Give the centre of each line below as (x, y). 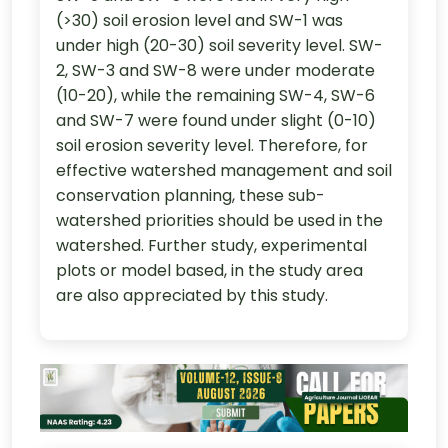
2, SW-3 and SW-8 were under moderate (215, 70)
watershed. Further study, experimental (211, 245)
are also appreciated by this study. (192, 295)
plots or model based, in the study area (209, 270)
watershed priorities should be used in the (219, 220)
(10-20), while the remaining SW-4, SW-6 (215, 95)
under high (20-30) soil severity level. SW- (219, 45)
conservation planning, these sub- (190, 195)
